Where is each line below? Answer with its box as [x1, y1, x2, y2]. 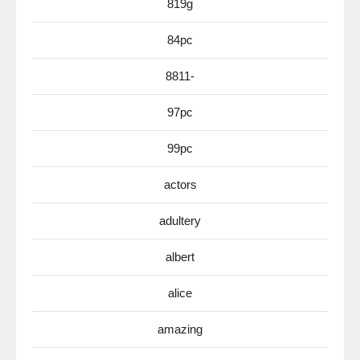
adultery [159, 214, 201, 227]
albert [166, 250, 194, 264]
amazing [157, 322, 202, 336]
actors [163, 178, 197, 191]
